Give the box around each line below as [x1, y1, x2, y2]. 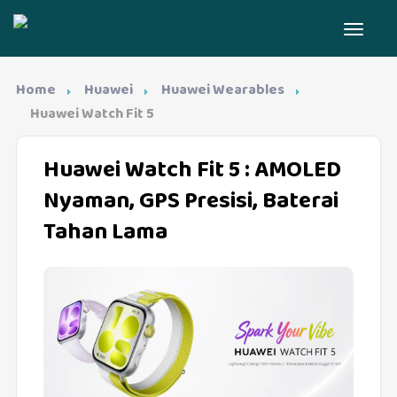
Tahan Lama [43, 214, 167, 253]
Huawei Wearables [160, 79, 284, 103]
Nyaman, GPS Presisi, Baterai [43, 183, 339, 222]
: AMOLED [239, 152, 341, 191]
